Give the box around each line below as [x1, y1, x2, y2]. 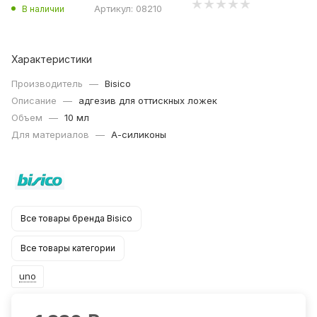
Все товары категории [21, 243, 115, 254]
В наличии [22, 3, 64, 14]
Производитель [11, 78, 86, 90]
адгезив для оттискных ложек [79, 95, 217, 107]
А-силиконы [111, 129, 166, 141]
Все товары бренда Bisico [21, 213, 132, 224]
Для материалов [11, 129, 92, 141]
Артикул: [94, 3, 133, 15]
